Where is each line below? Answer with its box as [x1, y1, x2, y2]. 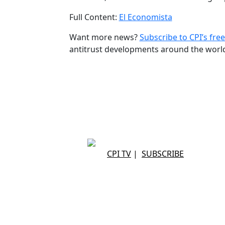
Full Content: [69, 12, 119, 23]
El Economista [119, 12, 172, 23]
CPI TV [107, 148, 131, 159]
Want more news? [69, 32, 140, 43]
